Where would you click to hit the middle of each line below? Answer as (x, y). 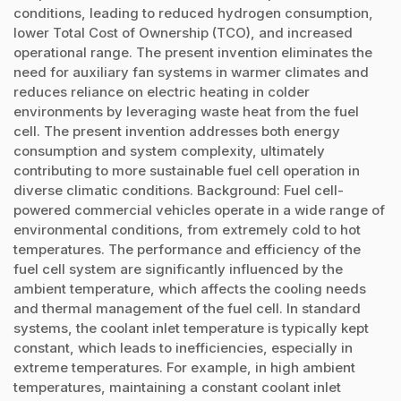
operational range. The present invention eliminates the (193, 52)
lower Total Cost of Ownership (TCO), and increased (183, 32)
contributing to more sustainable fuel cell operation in (187, 170)
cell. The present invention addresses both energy (177, 131)
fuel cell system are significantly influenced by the (178, 269)
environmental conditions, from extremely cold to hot (187, 229)
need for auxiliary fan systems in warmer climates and (191, 72)
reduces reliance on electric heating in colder (162, 91)
